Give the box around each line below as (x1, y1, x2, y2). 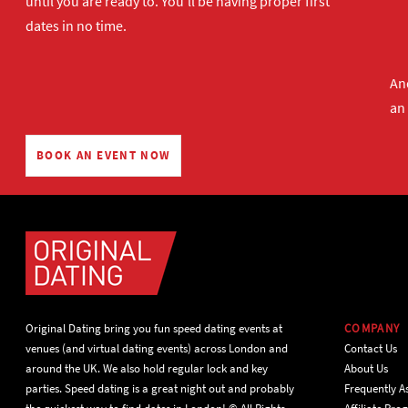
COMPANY (344, 321, 401, 336)
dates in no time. (25, 16, 127, 35)
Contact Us (344, 341, 397, 356)
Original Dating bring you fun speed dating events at (25, 321, 282, 336)
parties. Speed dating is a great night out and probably (25, 381, 294, 396)
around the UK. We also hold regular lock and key (25, 361, 268, 376)
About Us (344, 361, 388, 376)
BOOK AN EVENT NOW (36, 148, 171, 163)
